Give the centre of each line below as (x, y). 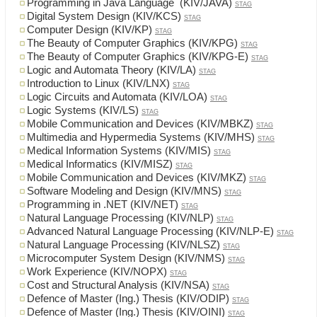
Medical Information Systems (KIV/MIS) (119, 151)
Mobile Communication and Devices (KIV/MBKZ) (140, 124)
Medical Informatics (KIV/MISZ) (100, 165)
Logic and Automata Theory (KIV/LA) (111, 70)
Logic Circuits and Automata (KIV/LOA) (117, 97)
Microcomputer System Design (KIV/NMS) (126, 259)
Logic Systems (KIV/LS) (83, 111)
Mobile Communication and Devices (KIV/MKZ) (137, 178)
